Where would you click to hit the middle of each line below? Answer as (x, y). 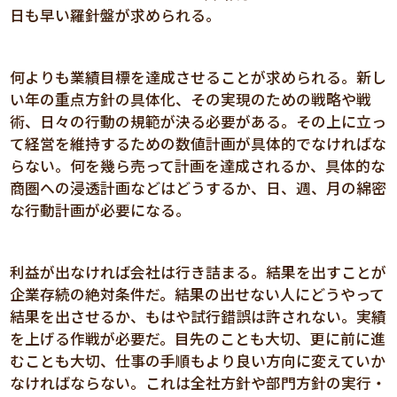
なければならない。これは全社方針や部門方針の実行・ (198, 382)
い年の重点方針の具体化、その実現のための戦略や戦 (191, 99)
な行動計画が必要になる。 (101, 210)
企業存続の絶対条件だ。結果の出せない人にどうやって (198, 294)
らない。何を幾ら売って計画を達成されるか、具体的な (198, 165)
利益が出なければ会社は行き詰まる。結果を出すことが (198, 272)
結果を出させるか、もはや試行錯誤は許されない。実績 (198, 316)
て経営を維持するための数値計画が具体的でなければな (198, 143)
